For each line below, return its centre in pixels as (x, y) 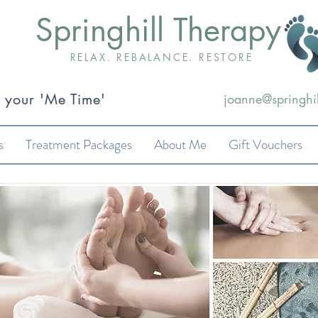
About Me (180, 144)
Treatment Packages (78, 144)
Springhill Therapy (158, 30)
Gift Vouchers (265, 144)
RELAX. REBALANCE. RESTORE (161, 57)
